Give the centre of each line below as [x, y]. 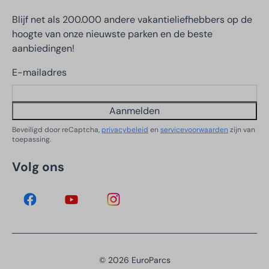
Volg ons [38, 167]
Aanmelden [134, 111]
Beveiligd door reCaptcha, [57, 130]
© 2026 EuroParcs [134, 260]
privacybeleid [125, 130]
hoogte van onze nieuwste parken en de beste [112, 34]
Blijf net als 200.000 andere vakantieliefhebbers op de [132, 20]
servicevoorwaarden [194, 130]
